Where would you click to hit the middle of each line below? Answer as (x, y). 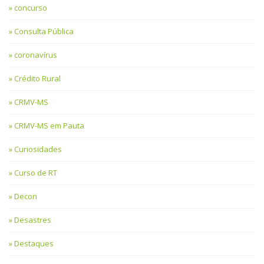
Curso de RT (36, 172)
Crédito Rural (37, 78)
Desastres (33, 220)
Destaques (34, 243)
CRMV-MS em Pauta (49, 125)
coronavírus (36, 55)
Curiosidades (38, 149)
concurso (31, 7)
